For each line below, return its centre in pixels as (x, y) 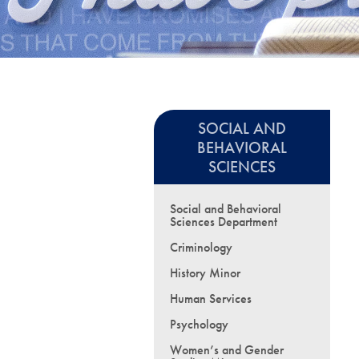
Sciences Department (224, 222)
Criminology (201, 247)
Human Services (211, 298)
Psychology (199, 324)
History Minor (205, 273)
